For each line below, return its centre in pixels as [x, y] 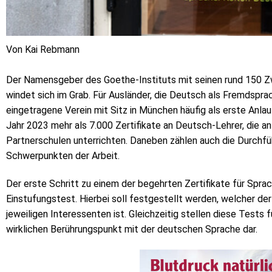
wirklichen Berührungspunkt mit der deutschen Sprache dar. [132, 229]
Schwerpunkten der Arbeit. [63, 156]
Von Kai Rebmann [43, 50]
